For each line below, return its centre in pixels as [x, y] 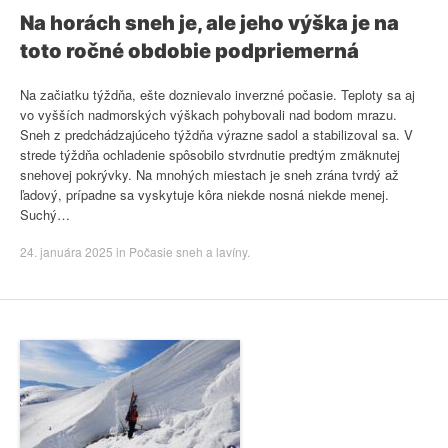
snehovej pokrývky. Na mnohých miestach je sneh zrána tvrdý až [209, 174]
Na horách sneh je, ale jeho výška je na [209, 23]
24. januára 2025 [66, 251]
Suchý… [45, 214]
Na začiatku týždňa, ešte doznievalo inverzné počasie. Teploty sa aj [217, 94]
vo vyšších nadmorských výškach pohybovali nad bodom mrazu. [208, 114]
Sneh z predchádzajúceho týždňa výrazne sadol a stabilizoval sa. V [216, 134]
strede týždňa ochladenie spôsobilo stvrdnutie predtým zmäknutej [210, 154]
